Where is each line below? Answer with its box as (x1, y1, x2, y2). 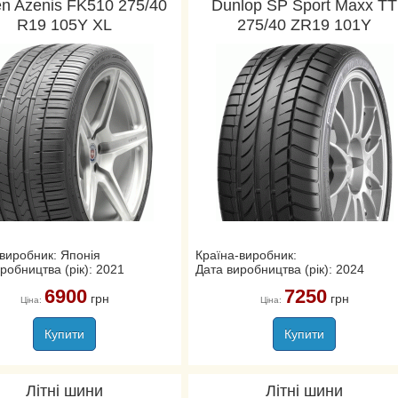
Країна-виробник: (195, 248, 297, 262)
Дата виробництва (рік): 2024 (195, 262, 364, 276)
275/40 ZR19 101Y (237, 16, 372, 34)
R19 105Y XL (17, 16, 113, 34)
